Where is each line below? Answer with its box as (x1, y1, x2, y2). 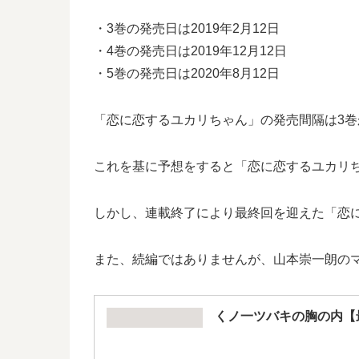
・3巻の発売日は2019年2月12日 (94, 21, 280, 35)
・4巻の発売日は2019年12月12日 (94, 43, 287, 58)
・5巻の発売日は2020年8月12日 (94, 66, 280, 80)
